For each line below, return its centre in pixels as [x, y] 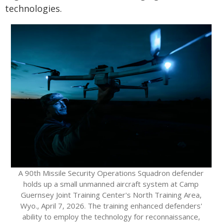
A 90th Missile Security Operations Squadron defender [111, 173]
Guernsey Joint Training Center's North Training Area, [111, 195]
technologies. [33, 8]
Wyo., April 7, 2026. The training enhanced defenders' [111, 206]
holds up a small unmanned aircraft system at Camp [111, 184]
